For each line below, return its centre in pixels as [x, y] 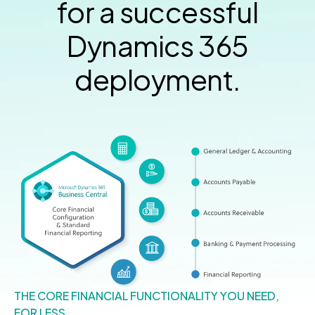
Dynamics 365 [157, 46]
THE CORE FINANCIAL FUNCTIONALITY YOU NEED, [147, 295]
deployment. [157, 79]
